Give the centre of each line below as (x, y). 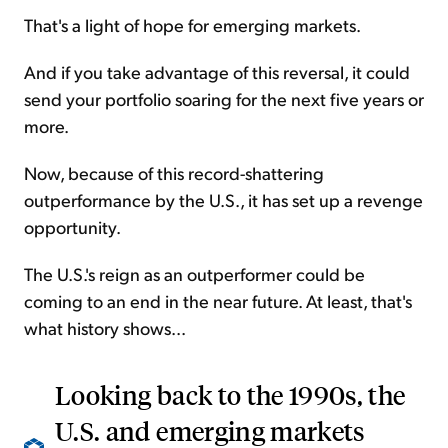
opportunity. (72, 227)
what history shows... (105, 328)
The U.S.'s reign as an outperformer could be (194, 274)
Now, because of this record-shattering (174, 173)
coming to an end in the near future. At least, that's (218, 301)
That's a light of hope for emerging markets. (192, 25)
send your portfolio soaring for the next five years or (224, 99)
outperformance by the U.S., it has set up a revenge (223, 200)
